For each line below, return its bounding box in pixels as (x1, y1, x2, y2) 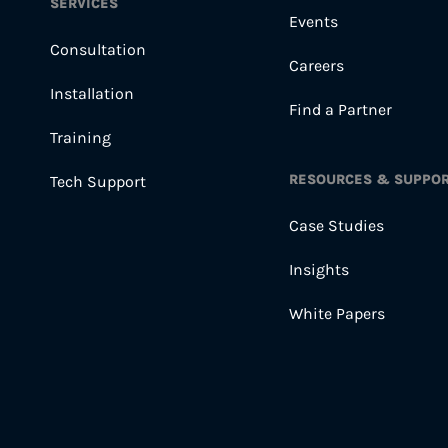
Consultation (49, 40, 146, 59)
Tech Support (49, 172, 146, 191)
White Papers (289, 304, 385, 323)
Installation (49, 84, 134, 103)
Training (49, 128, 111, 147)
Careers (289, 56, 344, 75)
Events (289, 12, 338, 31)
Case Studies (289, 216, 384, 235)
